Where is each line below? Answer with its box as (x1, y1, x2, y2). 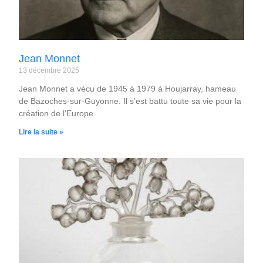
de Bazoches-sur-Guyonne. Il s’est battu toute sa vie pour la (19, 96, 242, 106)
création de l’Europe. (19, 108, 96, 118)
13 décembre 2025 (19, 66, 80, 75)
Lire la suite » (19, 127, 64, 136)
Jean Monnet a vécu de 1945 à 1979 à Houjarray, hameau (19, 83, 237, 93)
